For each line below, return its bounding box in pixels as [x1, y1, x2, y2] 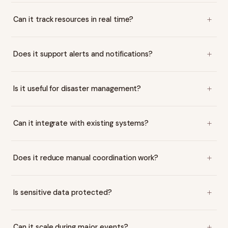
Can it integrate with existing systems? [13, 119, 149, 128]
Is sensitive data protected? [13, 188, 112, 197]
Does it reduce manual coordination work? [13, 153, 159, 162]
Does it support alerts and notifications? [13, 49, 153, 59]
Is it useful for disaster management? [13, 84, 141, 93]
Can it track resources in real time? [13, 15, 134, 24]
